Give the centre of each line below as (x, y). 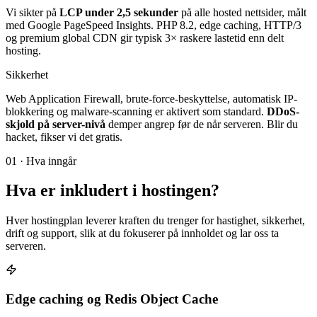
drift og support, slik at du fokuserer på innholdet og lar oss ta (142, 234)
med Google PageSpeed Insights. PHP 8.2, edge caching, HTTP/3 (154, 25)
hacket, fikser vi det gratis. (64, 137)
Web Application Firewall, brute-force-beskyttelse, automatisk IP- (151, 98)
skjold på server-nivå (56, 124)
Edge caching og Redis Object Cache (112, 299)
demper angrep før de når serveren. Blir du (202, 124)
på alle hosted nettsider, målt (242, 12)
